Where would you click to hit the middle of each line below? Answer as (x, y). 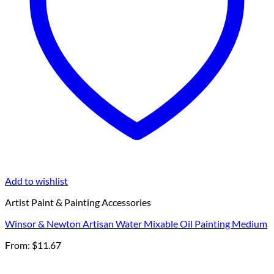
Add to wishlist (36, 181)
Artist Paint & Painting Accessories (78, 202)
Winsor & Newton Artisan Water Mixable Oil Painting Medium (136, 224)
